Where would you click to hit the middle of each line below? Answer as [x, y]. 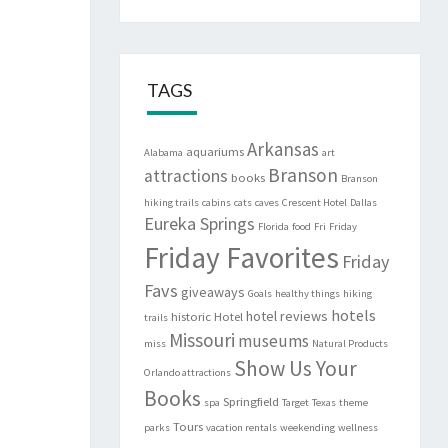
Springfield [251, 401]
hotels [354, 315]
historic [191, 316]
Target [296, 403]
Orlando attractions [188, 373]
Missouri [202, 340]
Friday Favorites [242, 258]
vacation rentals [242, 428]
